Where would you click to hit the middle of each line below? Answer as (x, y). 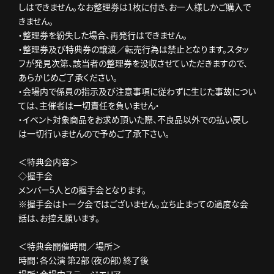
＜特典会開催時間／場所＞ (70, 246)
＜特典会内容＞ (48, 161)
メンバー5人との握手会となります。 (82, 190)
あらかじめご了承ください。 (68, 77)
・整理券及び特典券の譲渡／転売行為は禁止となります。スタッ (134, 49)
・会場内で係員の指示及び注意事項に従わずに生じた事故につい (137, 91)
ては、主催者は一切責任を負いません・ (89, 105)
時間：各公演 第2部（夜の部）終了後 (83, 260)
